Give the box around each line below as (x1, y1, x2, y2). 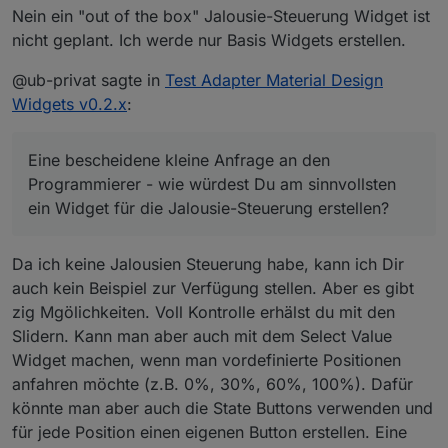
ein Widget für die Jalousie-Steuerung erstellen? (28, 197, 389, 218)
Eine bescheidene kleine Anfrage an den (28, 149, 330, 170)
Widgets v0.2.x (12, 93, 127, 114)
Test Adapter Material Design (165, 69, 383, 90)
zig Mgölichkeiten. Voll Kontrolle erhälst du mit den (12, 301, 395, 322)
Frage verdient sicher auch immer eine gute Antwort (91, 5, 416, 22)
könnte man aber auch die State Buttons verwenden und (12, 397, 433, 418)
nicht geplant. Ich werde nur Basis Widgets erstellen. (12, 29, 406, 50)
